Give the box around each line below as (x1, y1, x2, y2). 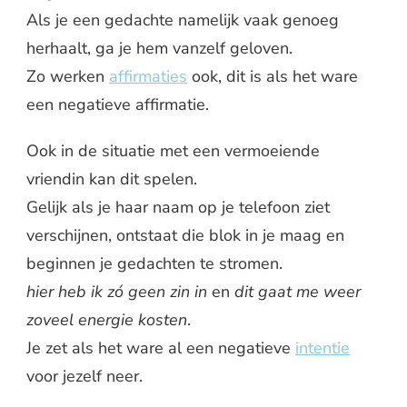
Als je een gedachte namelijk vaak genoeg (26, 8, 339, 31)
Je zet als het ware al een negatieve (26, 336, 295, 359)
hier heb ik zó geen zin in (26, 280, 212, 303)
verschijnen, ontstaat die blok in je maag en (26, 223, 344, 246)
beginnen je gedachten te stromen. (26, 252, 283, 274)
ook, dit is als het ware (187, 65, 358, 87)
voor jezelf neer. (26, 364, 143, 387)
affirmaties (109, 65, 187, 87)
